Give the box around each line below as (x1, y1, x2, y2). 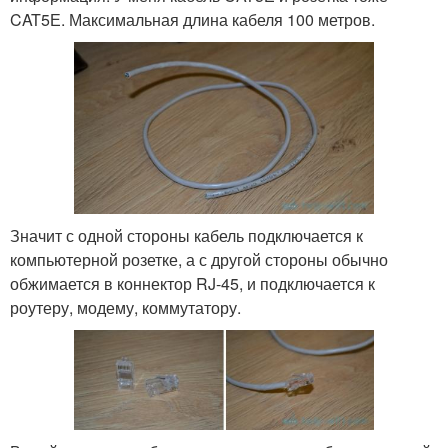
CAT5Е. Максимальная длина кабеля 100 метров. (10, 7, 375, 31)
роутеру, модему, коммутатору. (10, 295, 241, 319)
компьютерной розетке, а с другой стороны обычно (10, 247, 388, 271)
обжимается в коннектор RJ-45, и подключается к (10, 271, 375, 295)
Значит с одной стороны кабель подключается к (10, 223, 363, 247)
